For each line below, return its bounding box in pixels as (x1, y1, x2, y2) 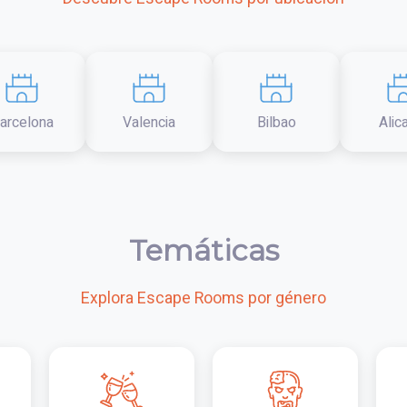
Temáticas (128, 233, 279, 268)
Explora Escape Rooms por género (81, 287, 326, 310)
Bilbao (256, 112, 296, 134)
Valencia (123, 112, 175, 134)
